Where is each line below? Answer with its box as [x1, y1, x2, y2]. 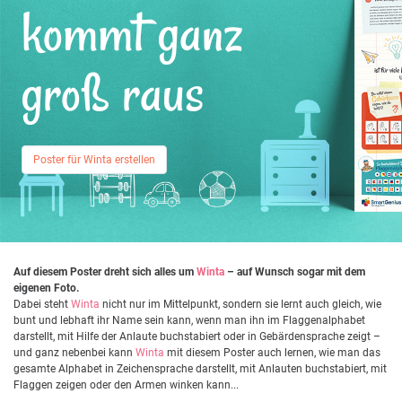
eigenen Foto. [13, 281, 79, 294]
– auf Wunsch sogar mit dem [224, 265, 365, 278]
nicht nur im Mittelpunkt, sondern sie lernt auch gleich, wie [100, 297, 381, 310]
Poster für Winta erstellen [33, 153, 155, 166]
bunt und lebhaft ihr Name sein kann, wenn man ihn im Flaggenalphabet [13, 313, 365, 327]
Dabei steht [13, 297, 71, 310]
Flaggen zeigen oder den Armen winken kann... [13, 378, 239, 391]
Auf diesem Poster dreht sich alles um [13, 265, 197, 278]
